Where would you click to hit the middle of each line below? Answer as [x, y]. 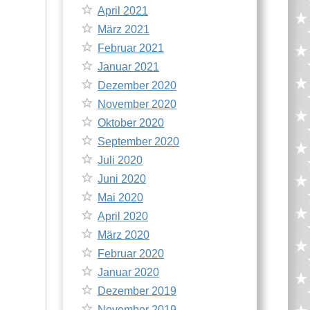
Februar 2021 [131, 48]
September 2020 [138, 142]
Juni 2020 [122, 179]
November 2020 [137, 104]
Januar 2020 [128, 272]
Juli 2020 [120, 160]
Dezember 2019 [137, 291]
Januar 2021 [128, 67]
